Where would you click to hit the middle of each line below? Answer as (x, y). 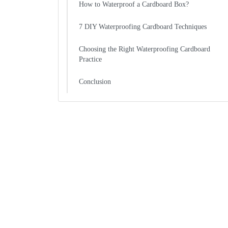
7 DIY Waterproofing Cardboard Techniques (143, 27)
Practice (90, 59)
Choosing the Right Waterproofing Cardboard (145, 49)
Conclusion (95, 82)
